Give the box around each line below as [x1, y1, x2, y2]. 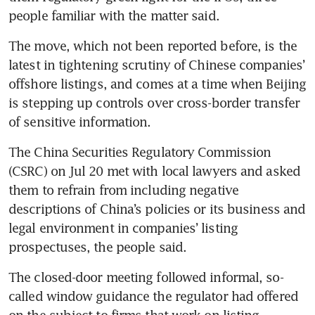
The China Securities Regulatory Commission [8, 143, 271, 160]
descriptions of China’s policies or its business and [8, 200, 306, 217]
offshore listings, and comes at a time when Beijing [8, 75, 307, 91]
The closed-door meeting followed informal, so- [8, 269, 283, 285]
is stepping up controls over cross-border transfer [8, 94, 300, 110]
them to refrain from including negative [8, 181, 238, 198]
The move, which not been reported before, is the [8, 37, 297, 53]
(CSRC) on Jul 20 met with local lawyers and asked [8, 162, 300, 179]
